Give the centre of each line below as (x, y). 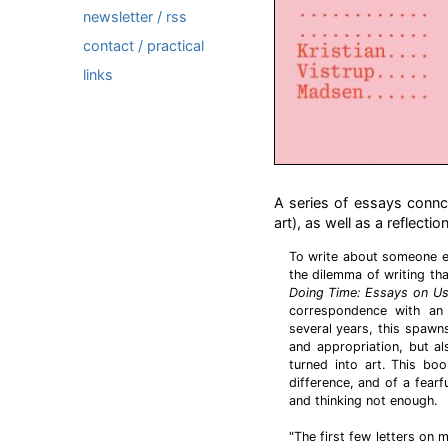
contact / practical (143, 45)
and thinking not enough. (362, 400)
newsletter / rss (135, 16)
